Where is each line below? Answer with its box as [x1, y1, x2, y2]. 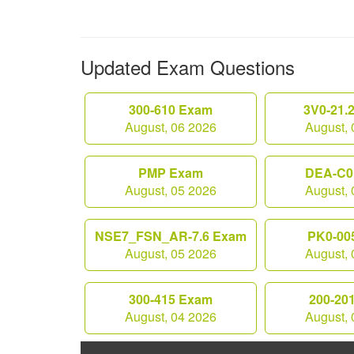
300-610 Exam [129, 100, 213, 119]
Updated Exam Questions [81, 53, 295, 81]
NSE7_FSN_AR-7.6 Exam [95, 227, 247, 245]
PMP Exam [138, 164, 203, 182]
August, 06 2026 [125, 118, 217, 136]
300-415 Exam [129, 290, 213, 308]
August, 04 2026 [125, 307, 217, 326]
